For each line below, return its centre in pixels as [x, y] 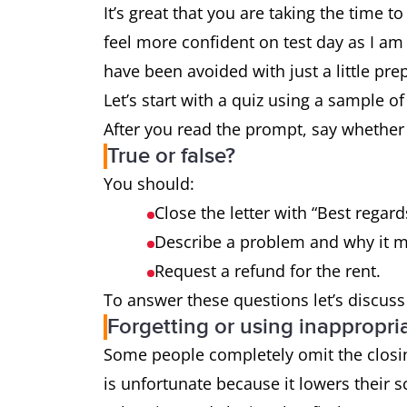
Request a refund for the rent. [268, 271]
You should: [149, 184]
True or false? [171, 156]
